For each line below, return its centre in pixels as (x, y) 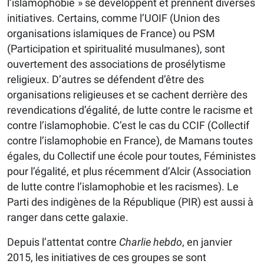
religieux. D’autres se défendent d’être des (105, 80)
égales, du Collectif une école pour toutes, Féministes (131, 156)
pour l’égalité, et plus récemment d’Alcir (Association (129, 171)
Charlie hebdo (151, 242)
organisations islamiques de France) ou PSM (111, 34)
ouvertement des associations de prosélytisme (116, 64)
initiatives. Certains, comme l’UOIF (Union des (113, 18)
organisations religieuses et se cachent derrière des (127, 95)
